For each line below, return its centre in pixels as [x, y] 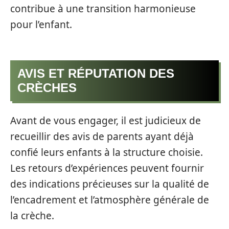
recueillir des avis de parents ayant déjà [102, 136]
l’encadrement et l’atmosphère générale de [110, 200]
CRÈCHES [47, 88]
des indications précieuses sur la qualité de [110, 184]
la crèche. [32, 215]
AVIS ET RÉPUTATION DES [96, 74]
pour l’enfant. [41, 24]
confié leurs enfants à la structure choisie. [107, 152]
